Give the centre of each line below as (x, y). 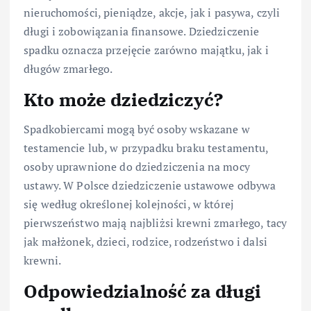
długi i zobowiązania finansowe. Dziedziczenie (142, 32)
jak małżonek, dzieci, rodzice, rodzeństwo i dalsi (145, 241)
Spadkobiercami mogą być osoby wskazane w (137, 129)
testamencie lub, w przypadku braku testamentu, (146, 148)
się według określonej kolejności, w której (129, 204)
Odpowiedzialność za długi (143, 291)
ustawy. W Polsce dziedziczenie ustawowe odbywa (150, 185)
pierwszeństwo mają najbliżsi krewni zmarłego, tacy (155, 222)
